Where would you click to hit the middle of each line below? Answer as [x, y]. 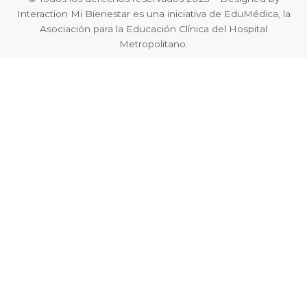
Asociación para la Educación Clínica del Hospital [153, 29]
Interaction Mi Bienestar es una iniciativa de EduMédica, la [153, 14]
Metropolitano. [153, 44]
